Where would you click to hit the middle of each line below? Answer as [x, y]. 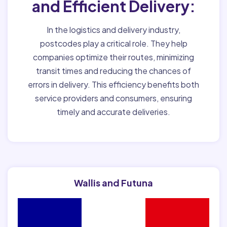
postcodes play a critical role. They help [113, 43]
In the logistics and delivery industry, [113, 30]
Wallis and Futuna [113, 183]
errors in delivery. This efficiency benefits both [113, 84]
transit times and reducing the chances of [113, 71]
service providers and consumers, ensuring [113, 98]
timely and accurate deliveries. [113, 112]
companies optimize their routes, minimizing [113, 57]
